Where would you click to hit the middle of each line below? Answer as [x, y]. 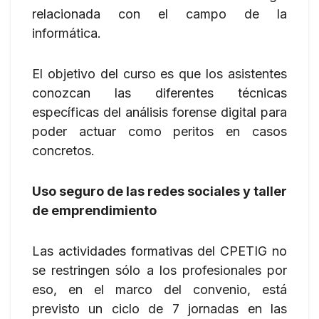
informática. [67, 33]
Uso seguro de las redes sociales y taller [159, 191]
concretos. [63, 151]
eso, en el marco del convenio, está [159, 289]
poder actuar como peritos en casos [159, 131]
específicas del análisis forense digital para [159, 112]
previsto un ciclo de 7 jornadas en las [159, 309]
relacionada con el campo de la [159, 14]
